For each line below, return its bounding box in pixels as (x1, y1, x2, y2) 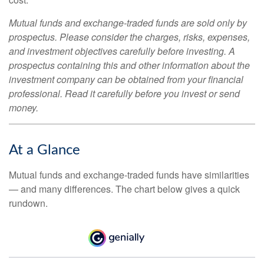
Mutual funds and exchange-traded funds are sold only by (9, 15, 247, 29)
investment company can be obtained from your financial (9, 72, 243, 86)
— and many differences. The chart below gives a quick (9, 181, 240, 196)
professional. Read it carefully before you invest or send (9, 86, 240, 100)
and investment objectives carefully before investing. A (9, 44, 235, 58)
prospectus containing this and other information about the (9, 58, 250, 72)
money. (9, 100, 38, 114)
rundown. (9, 196, 48, 210)
